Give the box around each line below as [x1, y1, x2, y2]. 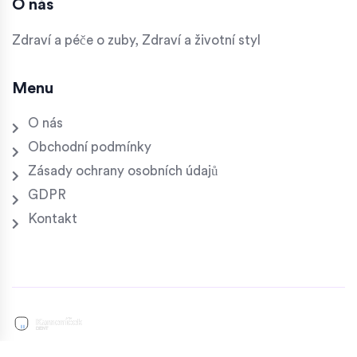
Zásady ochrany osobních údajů [28, 164, 218, 178]
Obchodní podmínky [28, 140, 151, 155]
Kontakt [28, 212, 77, 226]
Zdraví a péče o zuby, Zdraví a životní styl [12, 33, 261, 48]
